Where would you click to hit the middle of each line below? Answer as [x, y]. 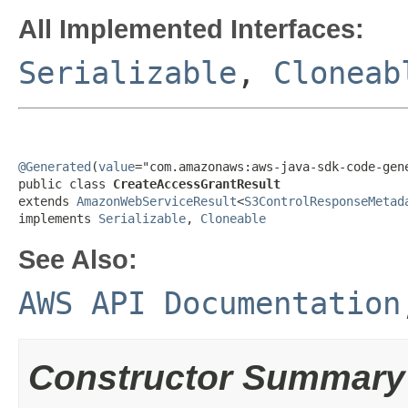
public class [66, 184]
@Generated [55, 167]
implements [58, 219]
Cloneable [233, 219]
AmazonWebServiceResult [157, 201]
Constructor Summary [217, 377]
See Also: [78, 259]
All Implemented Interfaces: [191, 29]
